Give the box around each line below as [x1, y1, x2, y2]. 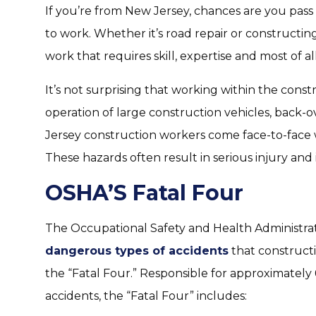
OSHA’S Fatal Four [45, 180, 243, 206]
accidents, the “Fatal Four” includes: [45, 289, 247, 303]
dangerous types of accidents [45, 244, 229, 257]
